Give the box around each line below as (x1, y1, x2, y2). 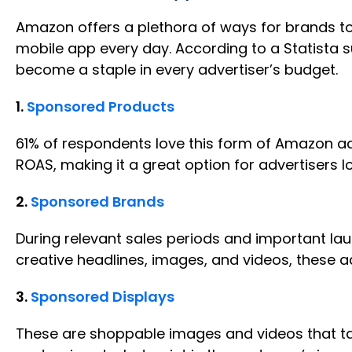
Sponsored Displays (31, 286, 174, 306)
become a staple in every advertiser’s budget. (16, 59, 338, 79)
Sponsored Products (27, 96, 174, 116)
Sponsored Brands (31, 191, 164, 211)
